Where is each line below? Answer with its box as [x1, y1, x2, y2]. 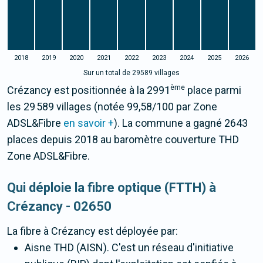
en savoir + [63, 117, 114, 130]
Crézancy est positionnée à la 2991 [7, 84, 170, 97]
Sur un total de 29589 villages [83, 69, 180, 77]
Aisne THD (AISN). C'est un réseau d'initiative [25, 241, 234, 254]
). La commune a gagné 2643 [114, 117, 248, 130]
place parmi [185, 84, 241, 97]
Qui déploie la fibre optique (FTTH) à [7, 180, 216, 195]
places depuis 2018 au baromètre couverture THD [7, 133, 239, 146]
